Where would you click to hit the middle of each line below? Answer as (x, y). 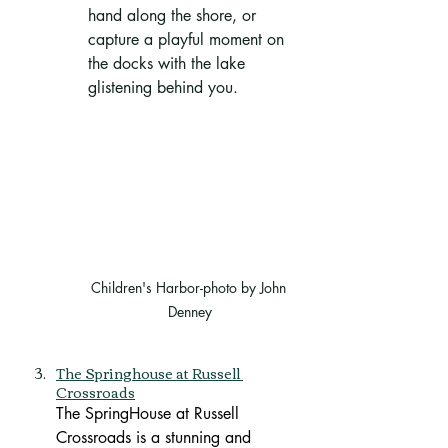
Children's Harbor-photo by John (190, 288)
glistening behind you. (163, 87)
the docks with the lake (169, 63)
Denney (190, 312)
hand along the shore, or (174, 15)
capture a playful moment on (188, 39)
